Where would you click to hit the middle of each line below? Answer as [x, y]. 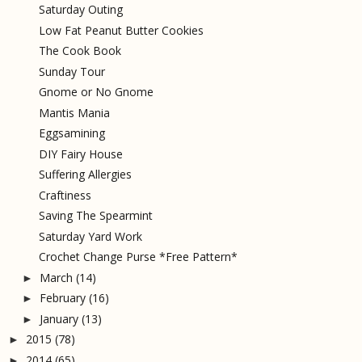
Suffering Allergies [85, 175]
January [59, 318]
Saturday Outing [80, 10]
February [62, 298]
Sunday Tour [72, 71]
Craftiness [65, 195]
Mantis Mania [74, 112]
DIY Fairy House [80, 154]
